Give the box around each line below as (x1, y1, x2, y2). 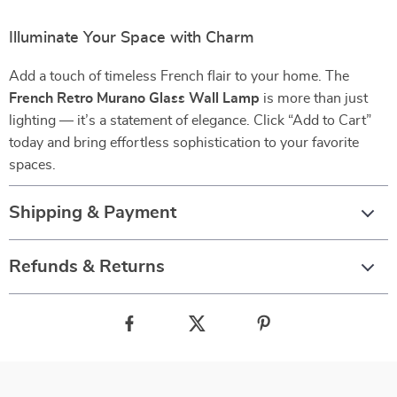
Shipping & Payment (9, 204, 176, 222)
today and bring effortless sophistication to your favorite (9, 136, 359, 150)
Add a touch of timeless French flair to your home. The (9, 69, 349, 83)
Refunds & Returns (9, 258, 165, 276)
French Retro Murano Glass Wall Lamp (9, 91, 260, 105)
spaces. (9, 158, 56, 172)
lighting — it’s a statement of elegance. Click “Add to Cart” (9, 113, 371, 128)
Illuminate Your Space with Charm (9, 30, 254, 46)
